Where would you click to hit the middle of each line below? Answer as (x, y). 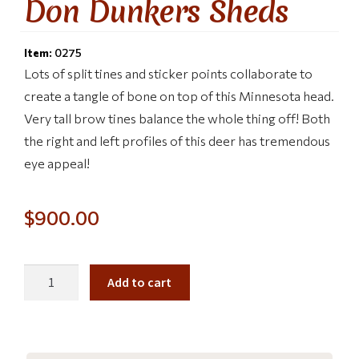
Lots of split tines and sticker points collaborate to (168, 73)
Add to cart (140, 282)
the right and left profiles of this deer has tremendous (177, 140)
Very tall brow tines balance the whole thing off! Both (177, 118)
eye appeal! (57, 163)
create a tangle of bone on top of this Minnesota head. (179, 95)
